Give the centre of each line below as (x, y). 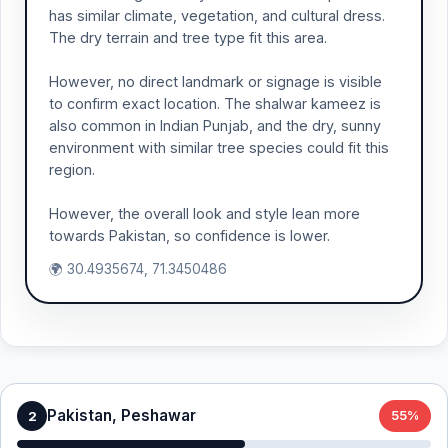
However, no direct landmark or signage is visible (215, 81)
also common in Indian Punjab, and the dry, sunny (215, 125)
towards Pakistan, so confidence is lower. (189, 235)
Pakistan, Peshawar (121, 415)
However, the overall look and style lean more (204, 213)
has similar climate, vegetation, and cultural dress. (217, 15)
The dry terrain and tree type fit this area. (188, 37)
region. (72, 169)
